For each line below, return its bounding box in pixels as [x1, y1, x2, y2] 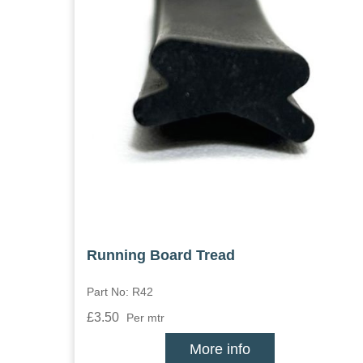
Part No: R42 [87, 284, 153, 298]
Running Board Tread [87, 246, 235, 263]
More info [190, 340, 251, 357]
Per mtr [126, 310, 164, 324]
